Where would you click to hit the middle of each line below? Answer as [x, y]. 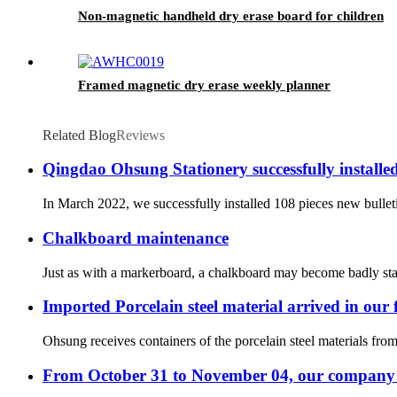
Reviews [140, 135]
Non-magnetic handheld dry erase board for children [231, 16]
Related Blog [79, 135]
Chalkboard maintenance [136, 237]
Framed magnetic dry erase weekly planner [204, 85]
